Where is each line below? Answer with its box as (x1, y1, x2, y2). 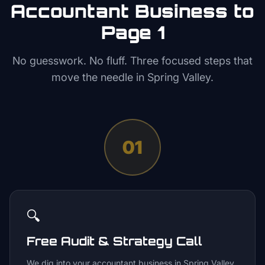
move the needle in (51, 71, 147, 83)
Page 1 (101, 21, 164, 43)
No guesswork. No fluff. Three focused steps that (12, 54, 253, 67)
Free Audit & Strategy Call (27, 234, 202, 248)
